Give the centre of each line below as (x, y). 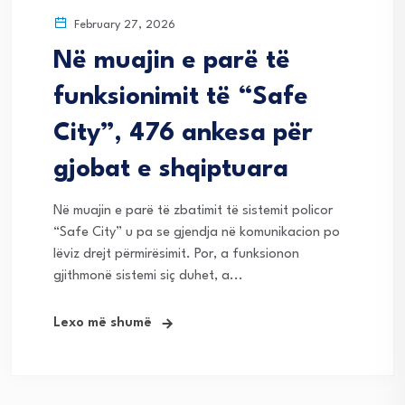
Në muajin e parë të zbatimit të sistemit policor (193, 212)
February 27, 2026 (123, 25)
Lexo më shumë (103, 324)
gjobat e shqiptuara (171, 170)
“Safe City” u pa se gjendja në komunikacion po (197, 233)
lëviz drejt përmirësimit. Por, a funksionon (176, 255)
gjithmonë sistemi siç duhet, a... (148, 277)
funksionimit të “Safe (181, 98)
